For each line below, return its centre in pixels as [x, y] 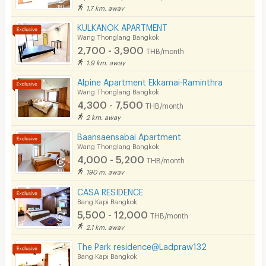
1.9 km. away [106, 62]
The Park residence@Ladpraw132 [142, 245]
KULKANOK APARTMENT [123, 26]
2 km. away [104, 116]
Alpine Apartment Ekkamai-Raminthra [150, 81]
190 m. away [105, 171]
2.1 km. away [105, 226]
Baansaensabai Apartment [129, 135]
